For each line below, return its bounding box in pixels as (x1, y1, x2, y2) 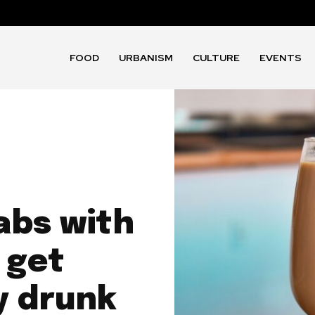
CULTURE (192, 51, 240, 64)
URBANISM (118, 51, 173, 64)
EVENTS (259, 51, 302, 64)
